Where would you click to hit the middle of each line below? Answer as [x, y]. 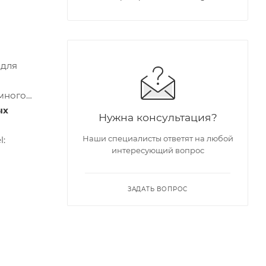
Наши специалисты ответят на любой [158, 139]
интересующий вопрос [158, 151]
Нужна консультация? [158, 118]
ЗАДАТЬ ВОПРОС [158, 189]
